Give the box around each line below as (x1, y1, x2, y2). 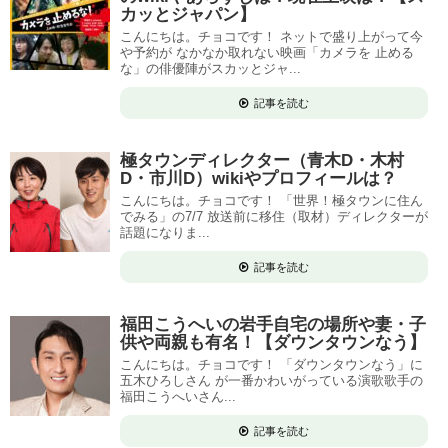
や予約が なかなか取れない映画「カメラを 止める (120, 44, 414, 60)
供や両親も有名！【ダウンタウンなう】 (120, 332, 426, 352)
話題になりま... (120, 224, 210, 240)
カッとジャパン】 (120, 4, 256, 24)
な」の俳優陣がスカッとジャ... (120, 60, 301, 76)
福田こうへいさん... (120, 388, 236, 404)
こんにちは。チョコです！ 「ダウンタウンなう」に (120, 356, 423, 372)
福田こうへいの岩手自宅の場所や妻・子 (120, 314, 426, 334)
